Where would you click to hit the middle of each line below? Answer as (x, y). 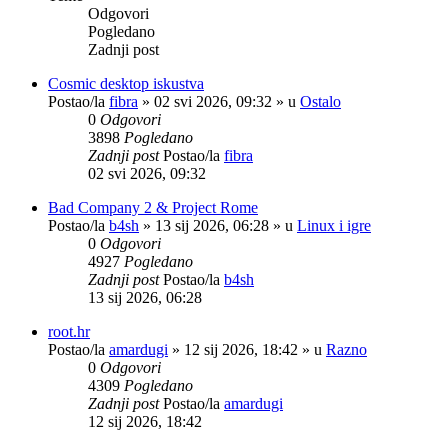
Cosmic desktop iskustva (126, 83)
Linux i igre (334, 225)
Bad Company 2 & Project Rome (153, 207)
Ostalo (320, 101)
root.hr (69, 331)
